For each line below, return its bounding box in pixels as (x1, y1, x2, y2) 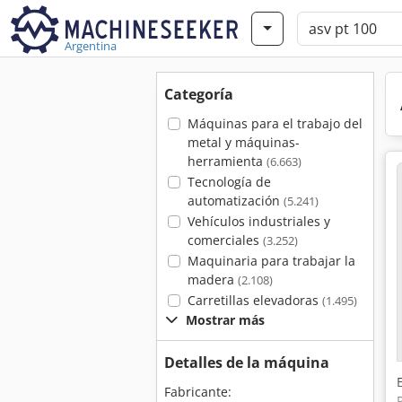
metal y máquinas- (187, 134, 300, 151)
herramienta (187, 153, 267, 170)
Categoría (164, 84, 233, 104)
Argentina (65, 38, 117, 54)
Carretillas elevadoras (187, 292, 322, 309)
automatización (187, 192, 284, 209)
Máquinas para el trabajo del (187, 115, 363, 132)
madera (187, 271, 238, 288)
